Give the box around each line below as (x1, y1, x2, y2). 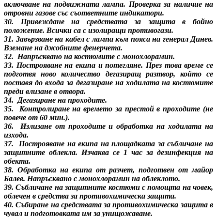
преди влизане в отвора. (4, 87, 86, 95)
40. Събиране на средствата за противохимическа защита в (4, 200, 213, 209)
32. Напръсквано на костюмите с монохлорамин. (4, 52, 175, 61)
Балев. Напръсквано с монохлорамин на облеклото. (4, 174, 180, 183)
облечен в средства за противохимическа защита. (4, 191, 176, 200)
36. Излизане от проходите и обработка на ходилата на (4, 122, 213, 130)
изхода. (4, 130, 29, 139)
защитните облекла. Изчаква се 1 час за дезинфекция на (4, 148, 213, 156)
